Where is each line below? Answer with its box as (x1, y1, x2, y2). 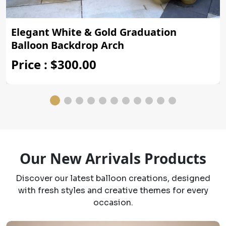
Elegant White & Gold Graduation (11, 25, 177, 39)
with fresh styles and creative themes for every (18, 185, 208, 196)
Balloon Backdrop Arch (11, 38, 124, 52)
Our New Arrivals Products (20, 149, 206, 168)
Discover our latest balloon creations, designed (16, 173, 210, 184)
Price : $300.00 (11, 56, 96, 73)
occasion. (93, 197, 133, 208)
